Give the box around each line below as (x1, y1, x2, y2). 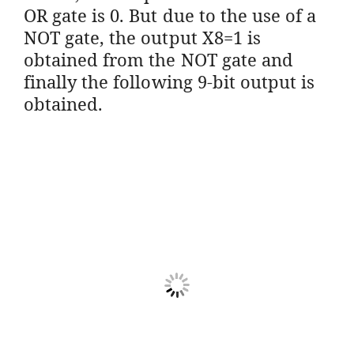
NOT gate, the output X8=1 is (24, 24, 261, 49)
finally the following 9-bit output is (24, 69, 315, 93)
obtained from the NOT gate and (24, 47, 293, 71)
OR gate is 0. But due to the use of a (24, 2, 317, 27)
